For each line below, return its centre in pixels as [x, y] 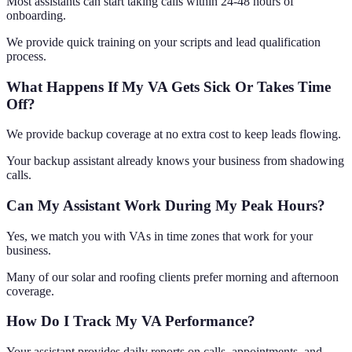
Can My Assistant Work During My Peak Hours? [166, 205]
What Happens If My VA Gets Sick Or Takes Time [169, 86]
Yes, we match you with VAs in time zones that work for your [159, 236]
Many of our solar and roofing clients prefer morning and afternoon [172, 277]
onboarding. [36, 15]
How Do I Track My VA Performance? [131, 321]
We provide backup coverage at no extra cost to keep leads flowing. [174, 134]
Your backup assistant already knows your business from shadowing [175, 161]
